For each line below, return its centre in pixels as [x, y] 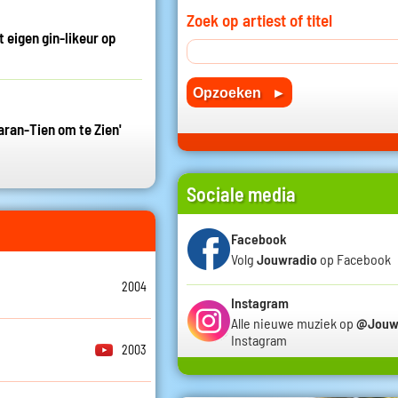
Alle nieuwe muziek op [294, 322]
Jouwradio [287, 259]
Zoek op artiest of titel [259, 20]
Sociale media [241, 193]
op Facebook [354, 259]
